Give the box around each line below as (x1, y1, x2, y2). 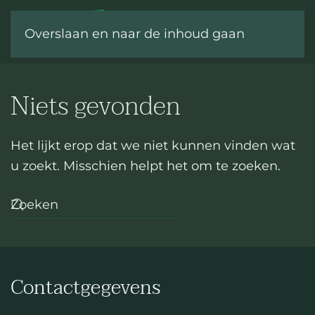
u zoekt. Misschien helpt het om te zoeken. (11, 158, 281, 174)
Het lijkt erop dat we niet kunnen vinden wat (11, 138, 295, 153)
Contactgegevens (11, 271, 160, 304)
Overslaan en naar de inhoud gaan (25, 26, 245, 41)
